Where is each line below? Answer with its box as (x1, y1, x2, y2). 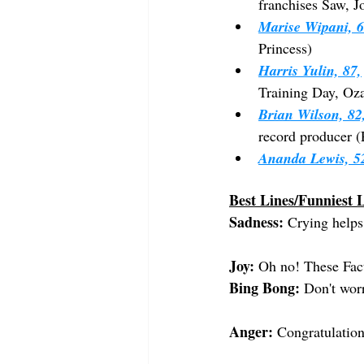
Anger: (229, 321, 273, 343)
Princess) (258, 38, 312, 58)
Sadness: (229, 211, 284, 233)
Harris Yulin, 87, (258, 60, 362, 81)
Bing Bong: (229, 277, 300, 299)
